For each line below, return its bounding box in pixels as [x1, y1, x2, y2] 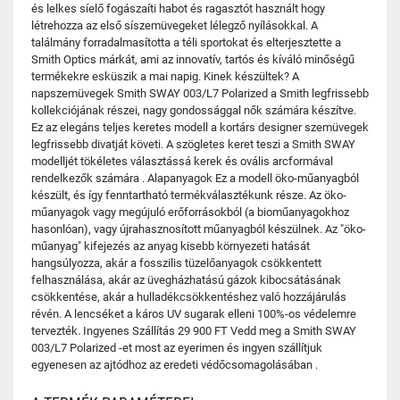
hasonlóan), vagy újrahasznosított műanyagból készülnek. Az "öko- [31, 222, 366, 236]
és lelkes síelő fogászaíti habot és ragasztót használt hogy [31, 2, 325, 15]
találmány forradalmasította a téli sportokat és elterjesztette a [31, 36, 341, 49]
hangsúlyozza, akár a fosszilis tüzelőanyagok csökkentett [31, 256, 321, 270]
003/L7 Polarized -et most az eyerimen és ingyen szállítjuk [31, 341, 322, 354]
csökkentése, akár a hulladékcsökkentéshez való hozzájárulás [31, 290, 346, 304]
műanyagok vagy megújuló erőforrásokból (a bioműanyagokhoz [31, 205, 349, 219]
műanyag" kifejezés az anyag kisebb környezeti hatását [31, 239, 310, 253]
